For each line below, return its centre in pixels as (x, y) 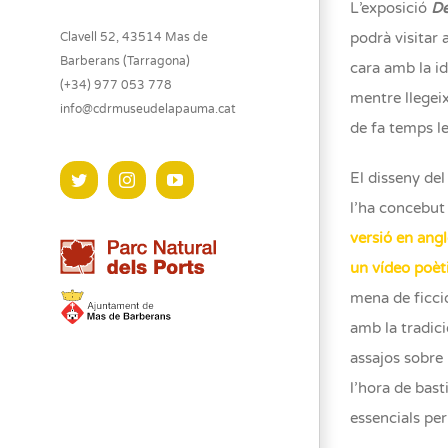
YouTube (211, 178)
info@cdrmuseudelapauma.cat (148, 108)
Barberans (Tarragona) (125, 60)
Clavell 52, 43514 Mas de (134, 36)
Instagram (165, 178)
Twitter (108, 178)
